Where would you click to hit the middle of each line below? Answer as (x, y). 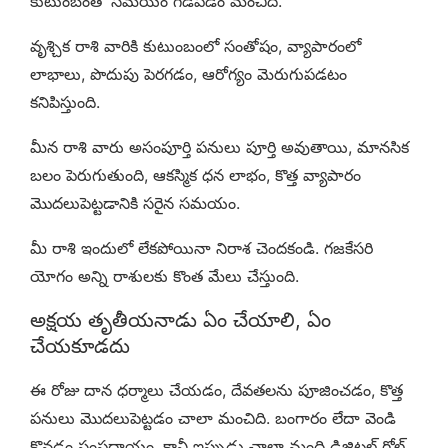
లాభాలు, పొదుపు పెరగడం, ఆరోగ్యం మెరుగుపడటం (188, 74)
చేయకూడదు (80, 346)
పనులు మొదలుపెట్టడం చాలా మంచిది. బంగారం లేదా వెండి (213, 418)
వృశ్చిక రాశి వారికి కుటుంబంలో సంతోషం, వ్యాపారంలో (195, 46)
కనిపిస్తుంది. (65, 102)
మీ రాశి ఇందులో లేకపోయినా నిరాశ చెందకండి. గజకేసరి (201, 248)
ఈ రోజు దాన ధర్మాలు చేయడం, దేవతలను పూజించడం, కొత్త (216, 390)
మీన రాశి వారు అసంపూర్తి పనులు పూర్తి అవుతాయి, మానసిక (219, 147)
